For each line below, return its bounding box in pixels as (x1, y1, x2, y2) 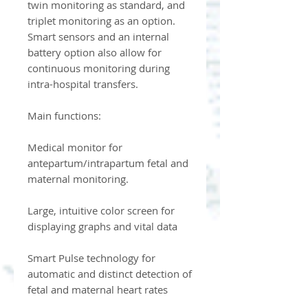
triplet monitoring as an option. (27, 14, 175, 28)
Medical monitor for (27, 140, 122, 155)
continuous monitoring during (27, 61, 170, 76)
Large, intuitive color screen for (27, 203, 175, 218)
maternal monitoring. (27, 172, 129, 186)
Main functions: (27, 109, 101, 123)
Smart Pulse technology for (27, 251, 155, 265)
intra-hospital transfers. (27, 77, 138, 91)
